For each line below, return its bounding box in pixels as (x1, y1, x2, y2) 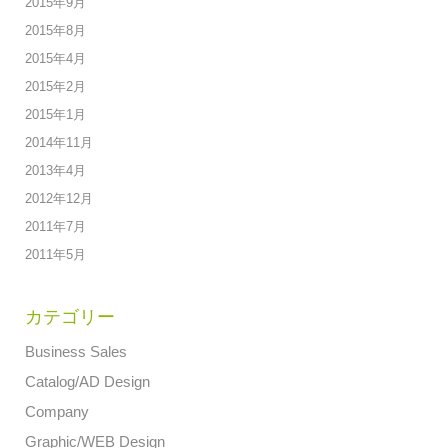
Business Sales (25, 343, 127, 360)
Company (25, 403, 89, 420)
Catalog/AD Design (25, 373, 150, 390)
